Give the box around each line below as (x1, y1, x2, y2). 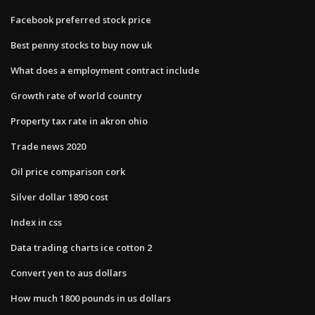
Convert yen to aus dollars (11, 266, 127, 279)
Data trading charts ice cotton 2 (11, 240, 152, 254)
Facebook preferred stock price (11, 13, 151, 26)
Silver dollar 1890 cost (11, 190, 108, 203)
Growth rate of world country (11, 89, 142, 102)
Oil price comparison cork (11, 165, 125, 178)
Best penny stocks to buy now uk (11, 38, 152, 51)
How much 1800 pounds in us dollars (11, 291, 171, 304)
